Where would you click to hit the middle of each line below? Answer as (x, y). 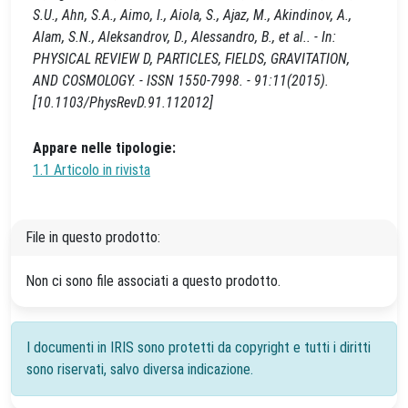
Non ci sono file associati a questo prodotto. (153, 281)
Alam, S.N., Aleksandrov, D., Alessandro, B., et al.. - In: (184, 37)
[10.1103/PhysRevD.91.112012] (123, 102)
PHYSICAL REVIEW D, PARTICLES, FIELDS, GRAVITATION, (191, 59)
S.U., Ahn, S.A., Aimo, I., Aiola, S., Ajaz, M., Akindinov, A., (192, 15)
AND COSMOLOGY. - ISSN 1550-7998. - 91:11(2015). (181, 81)
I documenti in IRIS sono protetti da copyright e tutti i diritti (199, 347)
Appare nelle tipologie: (104, 148)
